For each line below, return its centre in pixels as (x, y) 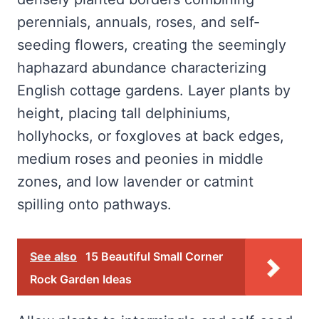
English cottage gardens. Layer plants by (154, 90)
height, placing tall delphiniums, (124, 113)
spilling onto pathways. (96, 204)
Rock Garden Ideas (81, 279)
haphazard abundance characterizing (142, 67)
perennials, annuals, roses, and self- (138, 22)
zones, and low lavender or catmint (135, 181)
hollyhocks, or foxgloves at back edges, (151, 136)
